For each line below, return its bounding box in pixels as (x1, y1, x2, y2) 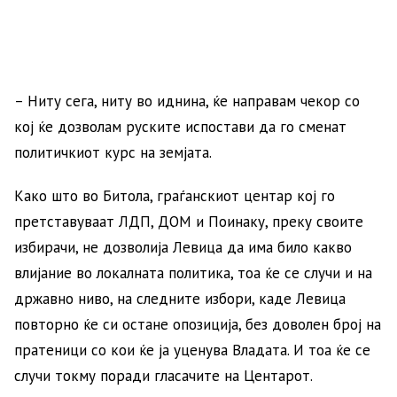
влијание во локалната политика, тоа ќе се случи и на (14, 262, 372, 283)
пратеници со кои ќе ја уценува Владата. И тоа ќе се (14, 339, 370, 360)
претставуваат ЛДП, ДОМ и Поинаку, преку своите (14, 211, 363, 231)
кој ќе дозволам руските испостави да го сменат (14, 116, 346, 136)
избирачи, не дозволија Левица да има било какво (14, 237, 352, 257)
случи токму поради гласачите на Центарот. (14, 365, 313, 385)
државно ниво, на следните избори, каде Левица (14, 288, 346, 308)
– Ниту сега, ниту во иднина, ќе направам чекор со (14, 90, 360, 111)
